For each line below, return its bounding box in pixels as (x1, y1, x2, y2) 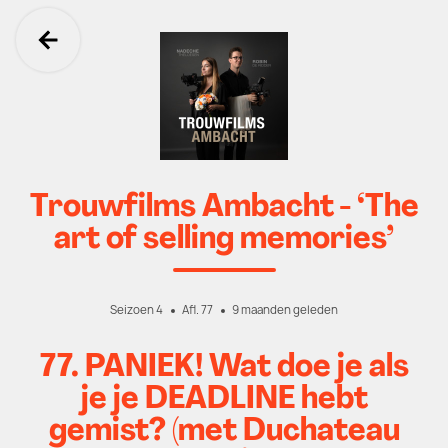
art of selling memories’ (54, 224, 394, 256)
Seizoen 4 (110, 302, 163, 318)
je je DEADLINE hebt (80, 384, 368, 416)
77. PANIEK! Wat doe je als (39, 352, 409, 384)
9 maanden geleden (232, 302, 338, 318)
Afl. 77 (182, 302, 213, 318)
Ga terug (46, 40, 182, 85)
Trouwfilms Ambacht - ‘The (29, 192, 419, 224)
